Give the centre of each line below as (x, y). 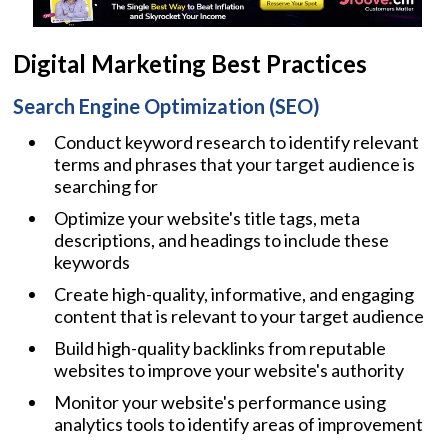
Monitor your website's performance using (220, 401)
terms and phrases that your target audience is (234, 163)
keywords (92, 261)
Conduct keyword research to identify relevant (236, 141)
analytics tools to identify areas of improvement (238, 423)
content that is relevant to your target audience (239, 315)
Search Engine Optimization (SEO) (166, 105)
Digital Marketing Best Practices (190, 63)
